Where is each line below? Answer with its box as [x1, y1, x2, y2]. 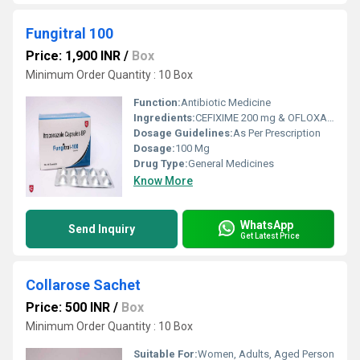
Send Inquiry [68, 223, 135, 235]
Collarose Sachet [26, 276, 141, 293]
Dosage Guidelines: [133, 127, 233, 139]
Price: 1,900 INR [26, 48, 121, 63]
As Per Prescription [233, 127, 321, 139]
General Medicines [188, 157, 274, 170]
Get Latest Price [240, 231, 300, 240]
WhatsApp [240, 218, 293, 231]
